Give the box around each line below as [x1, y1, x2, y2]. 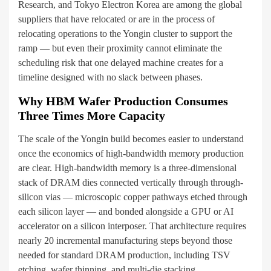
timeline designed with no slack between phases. [18, 72, 203, 83]
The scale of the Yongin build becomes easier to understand [18, 134, 244, 145]
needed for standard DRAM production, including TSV [18, 250, 230, 261]
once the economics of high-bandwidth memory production [18, 148, 244, 159]
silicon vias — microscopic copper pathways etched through [18, 192, 247, 203]
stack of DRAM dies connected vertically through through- [18, 177, 243, 188]
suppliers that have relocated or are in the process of [18, 14, 215, 25]
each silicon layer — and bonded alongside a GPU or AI [18, 206, 233, 217]
